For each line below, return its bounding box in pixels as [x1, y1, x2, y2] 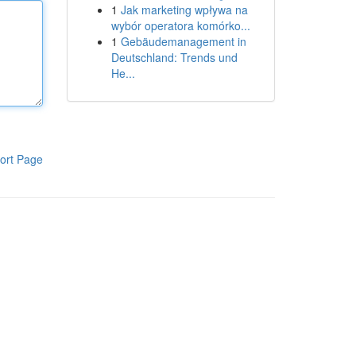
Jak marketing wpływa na [120, 2, 248, 17]
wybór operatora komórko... [110, 17, 250, 33]
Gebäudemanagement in [120, 33, 246, 49]
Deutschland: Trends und [110, 49, 238, 65]
